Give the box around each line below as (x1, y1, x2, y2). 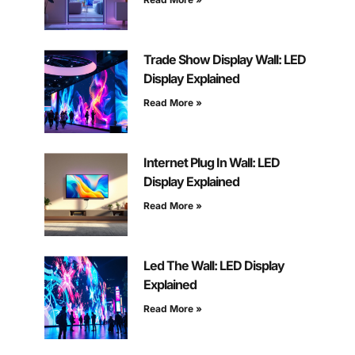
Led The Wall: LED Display (143, 258, 284, 274)
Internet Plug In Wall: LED (143, 155, 280, 171)
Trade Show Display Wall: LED (143, 52, 306, 68)
